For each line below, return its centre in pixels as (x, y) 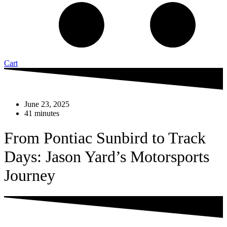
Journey (30, 176)
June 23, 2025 (47, 104)
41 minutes (42, 113)
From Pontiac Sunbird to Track (105, 138)
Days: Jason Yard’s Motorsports (107, 157)
